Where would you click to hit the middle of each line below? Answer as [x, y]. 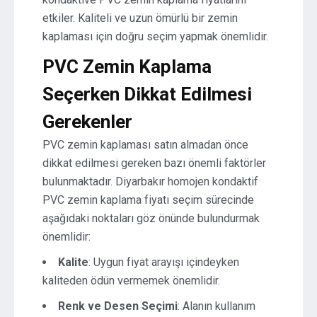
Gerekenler [87, 122]
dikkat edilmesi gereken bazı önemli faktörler [154, 163]
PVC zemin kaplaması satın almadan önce [145, 145]
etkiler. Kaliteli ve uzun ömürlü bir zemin [140, 18]
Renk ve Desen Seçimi [118, 306]
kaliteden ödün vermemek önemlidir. [131, 281]
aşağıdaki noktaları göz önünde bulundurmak [151, 218]
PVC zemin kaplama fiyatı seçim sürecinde [148, 200]
